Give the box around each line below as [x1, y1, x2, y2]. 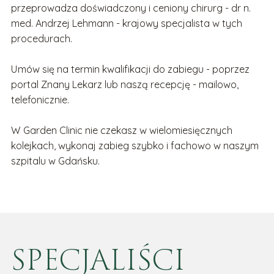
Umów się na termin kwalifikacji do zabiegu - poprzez [10, 63, 250, 76]
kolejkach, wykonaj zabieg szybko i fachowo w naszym [10, 139, 259, 152]
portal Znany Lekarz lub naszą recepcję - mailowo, [10, 78, 239, 91]
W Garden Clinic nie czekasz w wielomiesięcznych [10, 124, 232, 137]
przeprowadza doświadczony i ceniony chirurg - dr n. [10, 2, 251, 15]
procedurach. [10, 32, 72, 45]
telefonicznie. [10, 94, 72, 106]
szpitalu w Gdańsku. [10, 155, 102, 168]
